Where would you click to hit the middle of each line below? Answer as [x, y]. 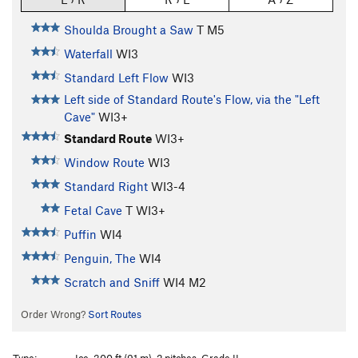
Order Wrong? [54, 314]
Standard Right [105, 187]
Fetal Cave [93, 211]
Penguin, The [99, 259]
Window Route [104, 163]
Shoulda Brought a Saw [128, 30]
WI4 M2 [184, 282]
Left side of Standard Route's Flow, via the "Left [191, 99]
